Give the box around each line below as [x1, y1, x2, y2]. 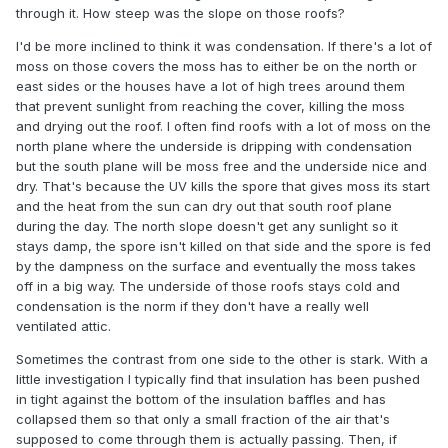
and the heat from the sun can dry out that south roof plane [16, 198, 392, 215]
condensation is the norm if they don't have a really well [16, 298, 369, 315]
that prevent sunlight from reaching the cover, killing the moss [16, 98, 405, 115]
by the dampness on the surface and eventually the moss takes [16, 258, 416, 275]
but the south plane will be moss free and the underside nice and [16, 158, 427, 175]
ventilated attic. [16, 318, 111, 335]
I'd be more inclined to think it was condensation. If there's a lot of [16, 38, 432, 55]
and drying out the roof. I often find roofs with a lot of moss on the [16, 118, 431, 135]
